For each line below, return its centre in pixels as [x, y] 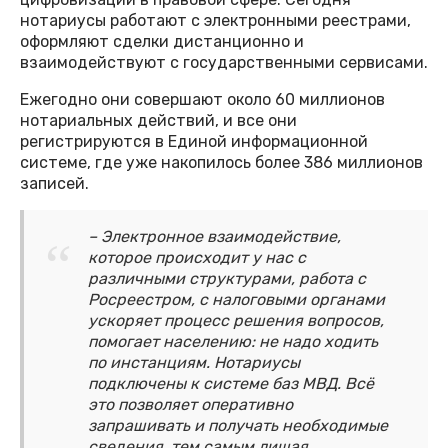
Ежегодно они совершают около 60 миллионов [202, 100]
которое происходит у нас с [197, 258]
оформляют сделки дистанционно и [162, 42]
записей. [54, 184]
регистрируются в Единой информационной [194, 142]
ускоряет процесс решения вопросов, [236, 321]
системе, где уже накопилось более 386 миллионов [221, 163]
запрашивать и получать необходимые [238, 426]
